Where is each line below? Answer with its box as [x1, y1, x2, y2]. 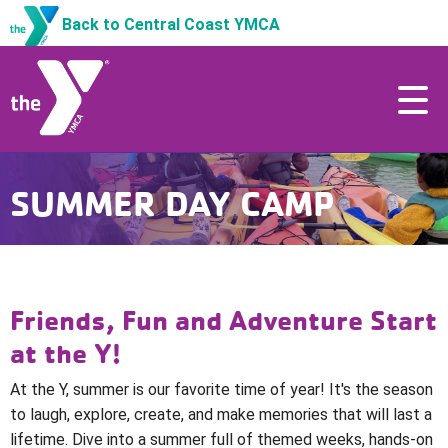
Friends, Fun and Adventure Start [10, 302, 437, 337]
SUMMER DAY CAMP [10, 181, 335, 225]
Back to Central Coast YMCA [62, 15, 281, 35]
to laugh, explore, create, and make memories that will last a [10, 405, 432, 424]
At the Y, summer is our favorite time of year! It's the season [10, 380, 433, 399]
